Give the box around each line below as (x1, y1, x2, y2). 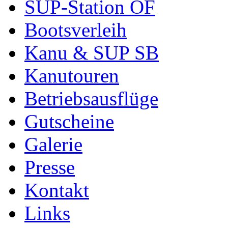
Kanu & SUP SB (24, 42, 159, 64)
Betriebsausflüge (24, 88, 158, 110)
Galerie (24, 133, 82, 156)
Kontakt (24, 179, 89, 202)
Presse (24, 156, 75, 179)
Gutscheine (24, 110, 114, 133)
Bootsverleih (24, 19, 127, 41)
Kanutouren (24, 65, 119, 87)
